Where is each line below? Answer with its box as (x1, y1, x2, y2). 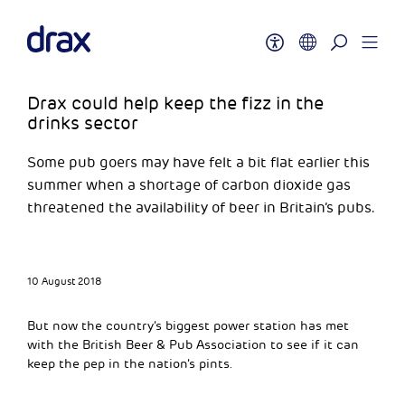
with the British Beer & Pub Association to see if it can (27, 337, 359, 353)
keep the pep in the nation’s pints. (27, 356, 233, 372)
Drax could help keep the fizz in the (27, 92, 324, 115)
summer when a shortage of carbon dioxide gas (27, 176, 351, 194)
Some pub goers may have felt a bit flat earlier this (27, 154, 370, 172)
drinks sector (27, 112, 138, 135)
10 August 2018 (27, 276, 101, 287)
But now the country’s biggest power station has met (27, 318, 349, 334)
